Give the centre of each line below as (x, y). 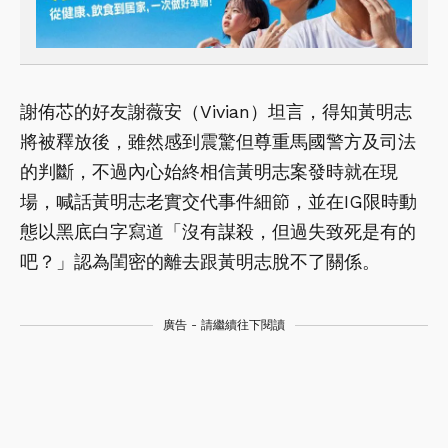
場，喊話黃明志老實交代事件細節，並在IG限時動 (218, 201)
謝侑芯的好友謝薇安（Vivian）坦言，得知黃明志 (216, 111)
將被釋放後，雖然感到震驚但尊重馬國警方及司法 (218, 141)
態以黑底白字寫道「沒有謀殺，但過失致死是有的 (218, 231)
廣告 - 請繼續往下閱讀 (224, 324)
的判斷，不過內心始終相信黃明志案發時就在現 (209, 171)
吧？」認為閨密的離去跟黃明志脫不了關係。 (200, 261)
